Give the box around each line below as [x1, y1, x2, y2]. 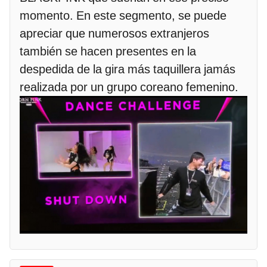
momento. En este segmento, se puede [20, 8, 226, 23]
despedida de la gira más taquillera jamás [20, 61, 235, 76]
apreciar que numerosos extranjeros [20, 26, 209, 41]
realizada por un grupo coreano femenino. [20, 79, 238, 94]
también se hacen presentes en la [20, 44, 196, 58]
